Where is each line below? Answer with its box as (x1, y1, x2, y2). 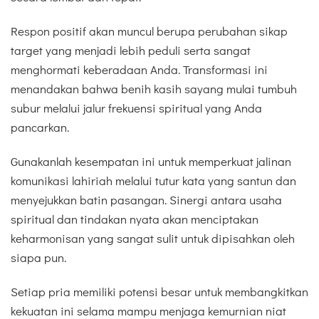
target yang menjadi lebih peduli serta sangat (11, 41, 251, 58)
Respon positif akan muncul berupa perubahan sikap (11, 22, 288, 39)
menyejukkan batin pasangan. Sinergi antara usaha (11, 192, 282, 209)
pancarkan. (11, 118, 69, 135)
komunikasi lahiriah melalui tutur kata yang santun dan (11, 172, 296, 189)
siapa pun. (11, 249, 66, 266)
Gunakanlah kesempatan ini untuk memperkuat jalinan (11, 153, 291, 170)
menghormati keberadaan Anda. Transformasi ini (11, 61, 268, 78)
